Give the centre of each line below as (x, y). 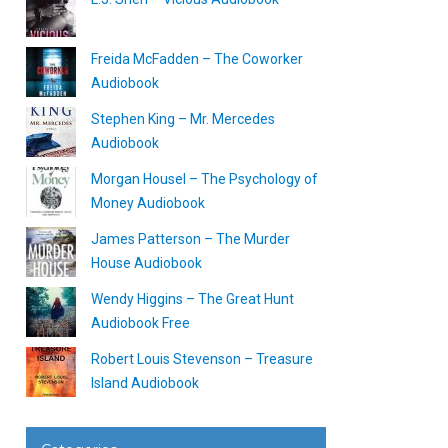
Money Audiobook (148, 203)
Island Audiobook (145, 383)
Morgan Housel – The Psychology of (204, 179)
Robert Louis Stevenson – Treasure (202, 359)
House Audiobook (146, 263)
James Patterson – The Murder (190, 239)
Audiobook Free (140, 323)
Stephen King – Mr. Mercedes (183, 119)
